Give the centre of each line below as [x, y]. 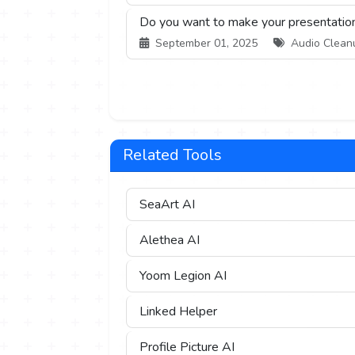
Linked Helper [178, 312]
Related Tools [172, 155]
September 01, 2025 [206, 44]
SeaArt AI [167, 205]
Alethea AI [170, 240]
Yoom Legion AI [183, 276]
